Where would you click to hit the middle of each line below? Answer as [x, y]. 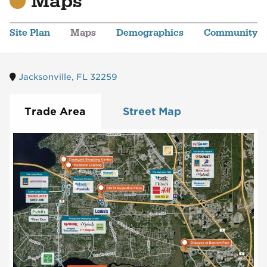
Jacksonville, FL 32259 [68, 77]
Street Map [152, 111]
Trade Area [55, 111]
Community [231, 32]
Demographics [150, 32]
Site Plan [30, 32]
